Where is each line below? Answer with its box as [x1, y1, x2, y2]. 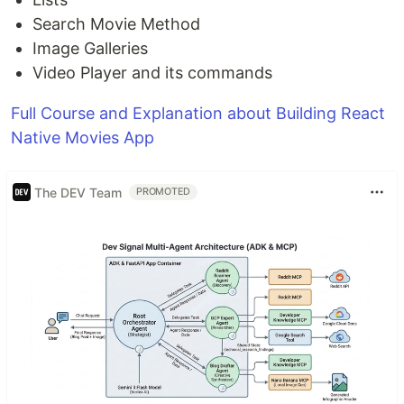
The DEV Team [34, 184, 122, 200]
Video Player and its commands [32, 63, 272, 83]
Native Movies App [11, 128, 154, 148]
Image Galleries [32, 39, 148, 59]
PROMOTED [136, 186, 191, 198]
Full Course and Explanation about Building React [11, 104, 385, 124]
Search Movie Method [32, 14, 200, 34]
